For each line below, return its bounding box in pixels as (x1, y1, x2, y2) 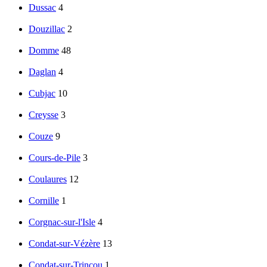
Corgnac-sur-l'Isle (29, 217, 95, 228)
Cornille (29, 195, 59, 206)
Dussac (29, 2, 56, 13)
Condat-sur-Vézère (29, 238, 100, 249)
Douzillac (29, 24, 65, 35)
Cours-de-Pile (29, 153, 80, 163)
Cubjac (29, 88, 55, 99)
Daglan (29, 67, 56, 77)
